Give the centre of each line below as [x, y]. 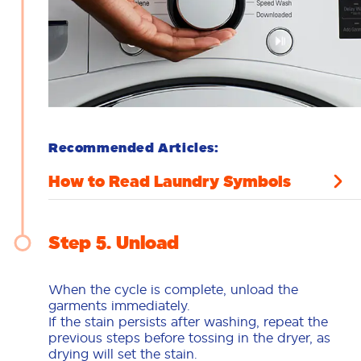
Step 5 [77, 242]
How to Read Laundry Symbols [170, 181]
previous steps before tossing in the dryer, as [189, 337]
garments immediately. [119, 305]
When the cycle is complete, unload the [173, 289]
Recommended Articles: [134, 147]
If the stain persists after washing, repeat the [188, 321]
